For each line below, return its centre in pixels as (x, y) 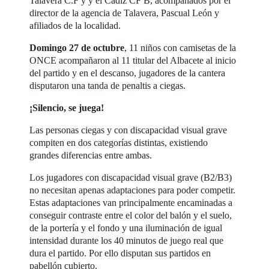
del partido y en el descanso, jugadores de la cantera (128, 73)
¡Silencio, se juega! (67, 107)
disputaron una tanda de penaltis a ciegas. (108, 85)
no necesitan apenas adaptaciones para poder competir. (133, 190)
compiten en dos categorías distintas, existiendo (119, 142)
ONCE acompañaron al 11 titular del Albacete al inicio (133, 60)
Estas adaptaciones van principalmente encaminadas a (131, 202)
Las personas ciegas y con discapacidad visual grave (128, 130)
